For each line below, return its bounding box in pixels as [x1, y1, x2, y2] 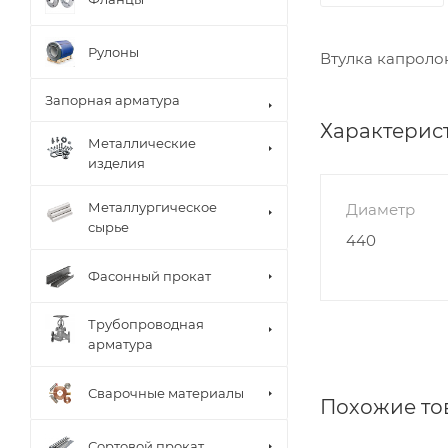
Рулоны [88, 43, 139, 60]
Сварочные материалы [88, 384, 244, 401]
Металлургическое [88, 199, 217, 215]
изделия [88, 155, 145, 171]
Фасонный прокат [88, 267, 211, 284]
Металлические [88, 135, 196, 151]
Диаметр [346, 199, 415, 219]
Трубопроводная [88, 316, 204, 332]
